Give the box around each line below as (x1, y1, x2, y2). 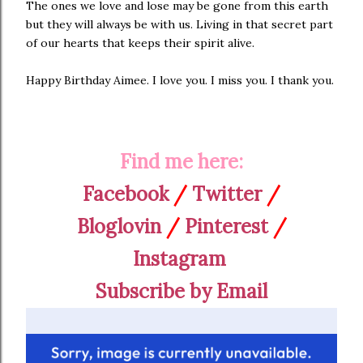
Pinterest (184, 213, 268, 239)
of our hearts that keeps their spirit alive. (26, 35, 254, 50)
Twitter (192, 181, 262, 207)
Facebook (83, 181, 169, 207)
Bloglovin (76, 213, 161, 239)
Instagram (132, 246, 226, 271)
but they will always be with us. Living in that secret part (26, 16, 333, 32)
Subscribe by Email (96, 278, 267, 304)
